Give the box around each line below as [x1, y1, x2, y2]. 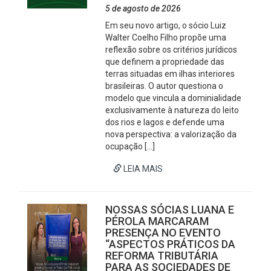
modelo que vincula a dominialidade [105, 93, 242, 103]
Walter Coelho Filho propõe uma [105, 33, 227, 42]
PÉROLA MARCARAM [105, 215, 209, 227]
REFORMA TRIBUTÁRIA [105, 249, 219, 262]
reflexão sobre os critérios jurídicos [105, 45, 238, 54]
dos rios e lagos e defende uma [105, 117, 225, 127]
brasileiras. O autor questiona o [105, 81, 224, 91]
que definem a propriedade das [105, 57, 225, 67]
